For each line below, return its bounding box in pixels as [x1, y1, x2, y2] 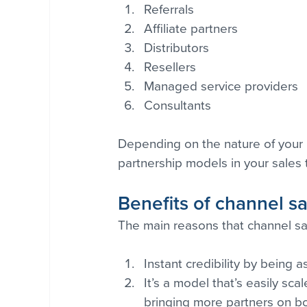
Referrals [144, 1, 194, 17]
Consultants [144, 97, 211, 113]
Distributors [144, 40, 209, 56]
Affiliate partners [144, 21, 238, 36]
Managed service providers [144, 78, 298, 94]
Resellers [144, 59, 196, 75]
